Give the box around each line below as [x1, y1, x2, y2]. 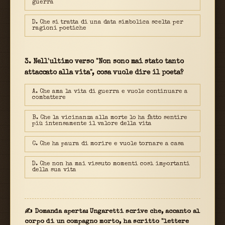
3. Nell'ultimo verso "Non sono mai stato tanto [25, 59, 184, 66]
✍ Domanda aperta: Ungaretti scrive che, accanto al [25, 208, 200, 215]
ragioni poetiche [32, 26, 86, 32]
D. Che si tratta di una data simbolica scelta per [32, 20, 183, 26]
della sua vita [32, 167, 76, 174]
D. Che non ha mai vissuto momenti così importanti [32, 161, 190, 168]
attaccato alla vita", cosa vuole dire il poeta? [25, 70, 183, 77]
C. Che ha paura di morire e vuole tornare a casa [32, 141, 184, 148]
